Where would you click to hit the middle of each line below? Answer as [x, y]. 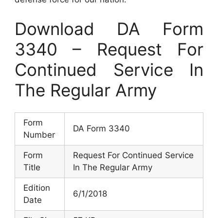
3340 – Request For [109, 49]
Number [39, 135]
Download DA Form [109, 28]
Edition [37, 188]
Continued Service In [109, 69]
